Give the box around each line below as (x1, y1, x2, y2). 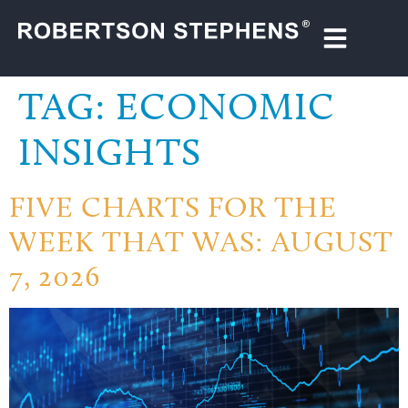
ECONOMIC (116, 84, 335, 129)
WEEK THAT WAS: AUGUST (9, 224, 393, 259)
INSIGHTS (18, 129, 201, 175)
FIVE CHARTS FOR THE (9, 189, 337, 224)
